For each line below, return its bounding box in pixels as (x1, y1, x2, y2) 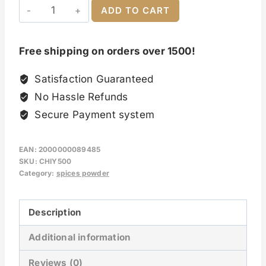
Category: (19, 169, 56, 178)
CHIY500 (39, 157, 72, 166)
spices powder (56, 169, 109, 178)
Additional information (28, 232, 131, 243)
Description (28, 207, 82, 218)
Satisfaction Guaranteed (31, 73, 154, 85)
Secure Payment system (31, 109, 154, 121)
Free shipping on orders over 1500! (19, 45, 195, 58)
